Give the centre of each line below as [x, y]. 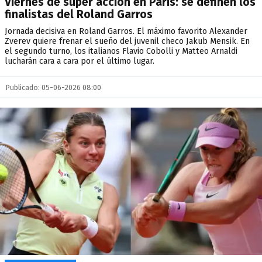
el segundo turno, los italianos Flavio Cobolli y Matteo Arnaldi [121, 51]
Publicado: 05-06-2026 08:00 [54, 87]
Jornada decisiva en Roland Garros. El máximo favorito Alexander [126, 31]
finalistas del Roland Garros [79, 14]
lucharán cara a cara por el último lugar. [80, 61]
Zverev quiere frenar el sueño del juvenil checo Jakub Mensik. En [127, 41]
